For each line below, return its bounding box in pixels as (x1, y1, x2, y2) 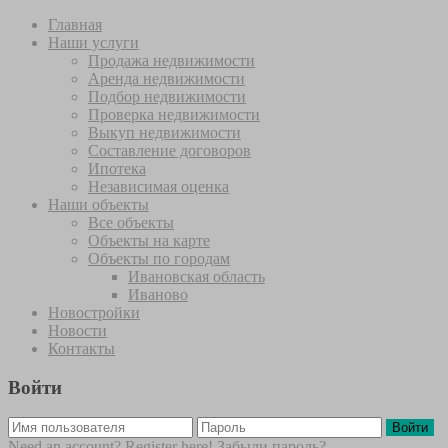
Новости (48, 322, 107, 339)
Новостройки (48, 304, 140, 321)
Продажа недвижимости (88, 52, 255, 69)
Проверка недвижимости (88, 106, 260, 123)
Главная (48, 16, 102, 33)
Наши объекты (48, 196, 149, 213)
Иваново (128, 286, 188, 303)
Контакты (48, 340, 115, 357)
